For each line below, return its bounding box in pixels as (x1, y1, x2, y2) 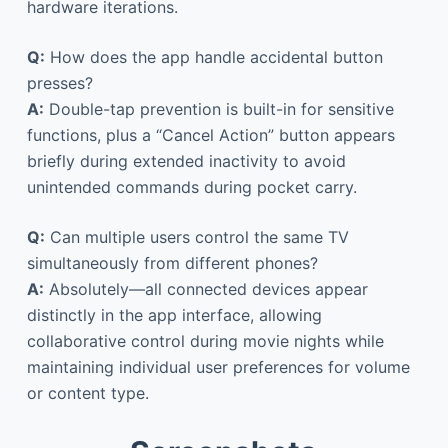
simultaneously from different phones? (26, 252, 318, 273)
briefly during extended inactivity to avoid (26, 150, 346, 171)
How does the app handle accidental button (44, 46, 383, 67)
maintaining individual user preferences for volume (26, 356, 410, 377)
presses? (26, 72, 93, 93)
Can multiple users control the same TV (44, 226, 349, 247)
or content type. (26, 382, 149, 403)
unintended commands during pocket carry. (26, 176, 357, 197)
